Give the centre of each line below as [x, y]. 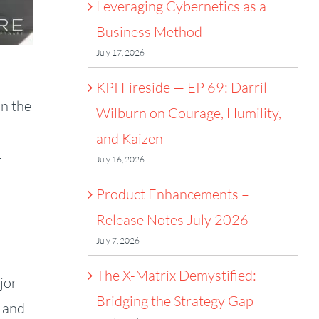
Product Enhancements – [172, 194]
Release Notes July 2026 [172, 220]
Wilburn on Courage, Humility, [188, 113]
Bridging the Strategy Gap [174, 301]
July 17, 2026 [120, 52]
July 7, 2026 [117, 240]
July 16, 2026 [120, 159]
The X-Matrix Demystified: [176, 275]
